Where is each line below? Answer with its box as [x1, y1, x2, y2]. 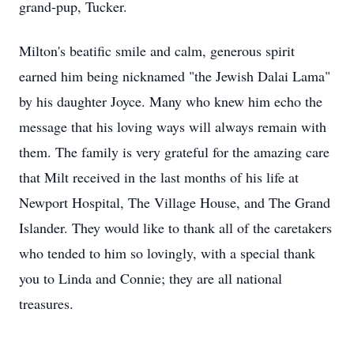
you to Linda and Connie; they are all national [19, 269, 282, 288]
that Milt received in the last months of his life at [19, 168, 299, 186]
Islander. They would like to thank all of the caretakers [19, 218, 332, 237]
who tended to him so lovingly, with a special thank [19, 243, 315, 262]
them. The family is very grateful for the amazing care [19, 142, 330, 161]
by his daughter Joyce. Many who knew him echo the [19, 92, 322, 111]
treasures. [19, 294, 73, 313]
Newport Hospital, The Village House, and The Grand [19, 193, 330, 212]
